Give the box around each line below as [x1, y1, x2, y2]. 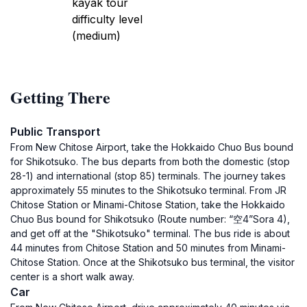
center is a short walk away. [10, 271, 134, 282]
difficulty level [72, 12, 143, 26]
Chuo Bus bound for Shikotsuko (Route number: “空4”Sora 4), [10, 213, 290, 225]
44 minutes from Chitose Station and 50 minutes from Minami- [10, 242, 286, 254]
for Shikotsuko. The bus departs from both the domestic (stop [10, 156, 290, 167]
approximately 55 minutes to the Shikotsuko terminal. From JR [10, 184, 286, 196]
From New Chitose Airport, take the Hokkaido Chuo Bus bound [10, 141, 293, 153]
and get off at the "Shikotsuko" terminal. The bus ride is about [10, 228, 290, 239]
